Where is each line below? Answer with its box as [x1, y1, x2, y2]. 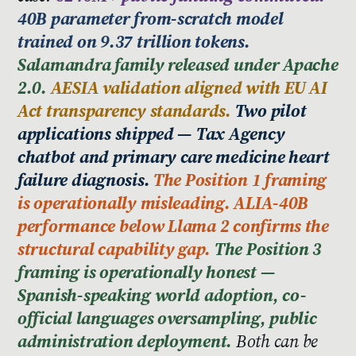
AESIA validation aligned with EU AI [50, 75, 327, 100]
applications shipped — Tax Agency [17, 122, 285, 146]
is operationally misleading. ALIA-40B [17, 191, 309, 215]
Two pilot [234, 99, 307, 123]
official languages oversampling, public [17, 306, 317, 331]
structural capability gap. [17, 237, 211, 261]
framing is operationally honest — [17, 260, 276, 284]
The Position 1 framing [153, 168, 327, 192]
